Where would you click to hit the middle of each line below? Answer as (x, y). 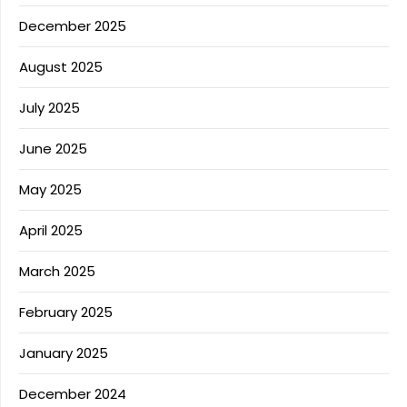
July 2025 (50, 108)
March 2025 (57, 272)
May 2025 (50, 190)
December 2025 (73, 26)
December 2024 (73, 394)
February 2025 (66, 313)
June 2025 (53, 149)
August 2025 (61, 67)
